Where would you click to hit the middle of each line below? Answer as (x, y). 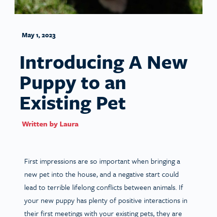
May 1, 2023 (39, 35)
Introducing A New (103, 61)
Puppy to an (73, 81)
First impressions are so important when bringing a (102, 161)
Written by (41, 123)
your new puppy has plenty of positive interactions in (106, 200)
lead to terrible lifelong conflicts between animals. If (104, 187)
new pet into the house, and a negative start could (101, 174)
